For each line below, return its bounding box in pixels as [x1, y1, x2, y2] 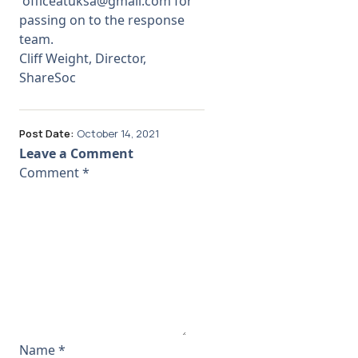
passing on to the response [19, 10, 185, 29]
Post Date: [19, 126, 74, 141]
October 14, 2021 [77, 126, 159, 141]
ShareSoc [19, 68, 76, 86]
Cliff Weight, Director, [19, 49, 146, 67]
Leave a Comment [19, 145, 133, 163]
